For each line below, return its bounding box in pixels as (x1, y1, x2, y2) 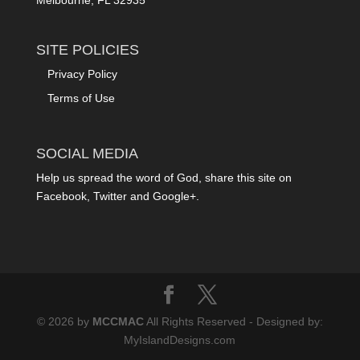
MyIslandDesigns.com (124, 333, 236, 347)
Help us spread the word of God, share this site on (35, 171, 292, 185)
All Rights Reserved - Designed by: (143, 315, 323, 329)
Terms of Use (47, 91, 115, 104)
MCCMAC (92, 315, 144, 329)
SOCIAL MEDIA (35, 145, 138, 162)
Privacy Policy (47, 67, 117, 80)
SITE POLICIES (35, 41, 139, 58)
